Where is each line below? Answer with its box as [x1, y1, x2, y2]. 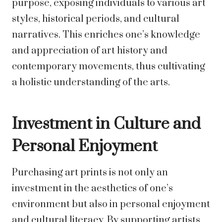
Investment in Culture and [12, 114, 201, 135]
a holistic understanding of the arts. [12, 76, 170, 89]
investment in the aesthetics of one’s [12, 182, 173, 195]
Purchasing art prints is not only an [12, 166, 168, 179]
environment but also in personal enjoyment [12, 198, 210, 211]
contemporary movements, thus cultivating [12, 60, 205, 73]
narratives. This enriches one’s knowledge [12, 29, 200, 42]
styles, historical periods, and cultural [12, 13, 179, 26]
